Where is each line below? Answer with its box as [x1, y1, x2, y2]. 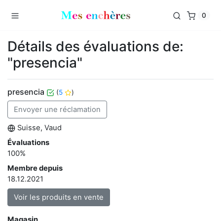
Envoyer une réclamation [14, 105, 101, 114]
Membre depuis [7, 164, 63, 173]
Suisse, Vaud [15, 123, 62, 132]
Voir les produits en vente [14, 193, 104, 202]
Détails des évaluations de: [7, 38, 184, 55]
